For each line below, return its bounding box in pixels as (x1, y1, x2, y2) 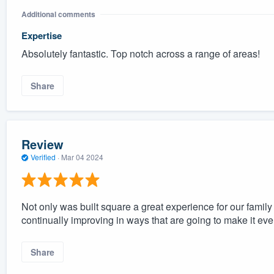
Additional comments (21, 8, 95, 20)
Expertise (21, 28, 62, 42)
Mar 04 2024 (61, 152, 103, 163)
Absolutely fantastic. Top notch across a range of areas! (21, 46, 260, 61)
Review (21, 135, 64, 154)
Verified (28, 152, 57, 163)
